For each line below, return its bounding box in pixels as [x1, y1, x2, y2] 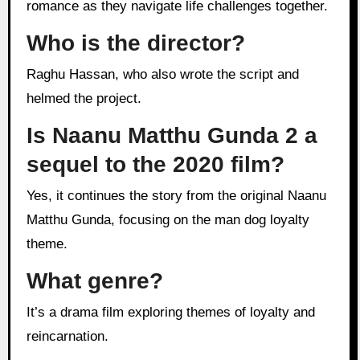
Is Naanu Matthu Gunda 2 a [26, 122, 317, 148]
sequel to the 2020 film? [26, 151, 284, 177]
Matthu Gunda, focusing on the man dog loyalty [26, 212, 309, 228]
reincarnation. [26, 329, 108, 345]
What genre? [26, 268, 163, 293]
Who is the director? [26, 30, 245, 55]
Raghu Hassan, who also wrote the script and [26, 66, 36, 82]
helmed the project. [26, 90, 141, 106]
